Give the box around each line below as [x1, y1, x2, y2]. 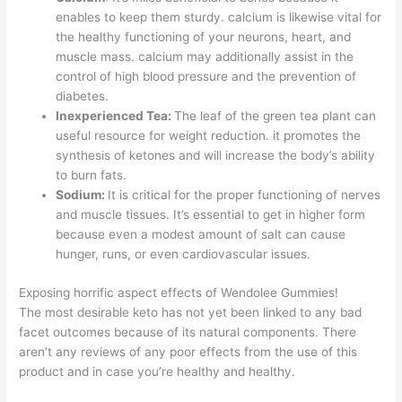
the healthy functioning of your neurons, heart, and [56, 30, 352, 45]
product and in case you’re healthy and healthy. [19, 363, 296, 379]
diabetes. [56, 89, 109, 104]
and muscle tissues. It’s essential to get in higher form [56, 207, 366, 223]
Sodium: [56, 188, 109, 203]
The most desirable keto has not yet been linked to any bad [19, 304, 363, 319]
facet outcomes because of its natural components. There [19, 324, 357, 339]
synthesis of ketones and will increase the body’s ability [56, 148, 376, 163]
